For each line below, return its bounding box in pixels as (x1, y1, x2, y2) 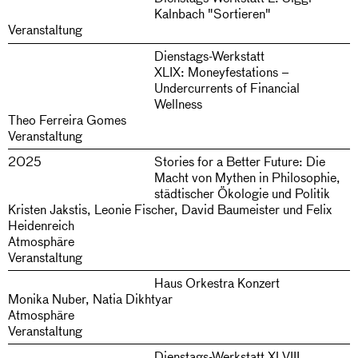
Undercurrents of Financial (153, 78, 300, 96)
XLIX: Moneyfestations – (153, 62, 289, 80)
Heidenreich (8, 216, 74, 233)
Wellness (153, 94, 202, 112)
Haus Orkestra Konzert (153, 274, 280, 292)
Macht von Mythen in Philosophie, (153, 168, 340, 185)
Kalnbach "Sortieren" (153, 5, 271, 22)
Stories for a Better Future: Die (153, 152, 325, 169)
